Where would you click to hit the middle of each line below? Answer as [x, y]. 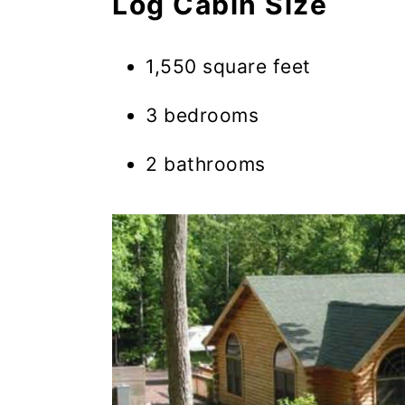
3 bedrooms [202, 116]
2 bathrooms [206, 165]
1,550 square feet [228, 67]
